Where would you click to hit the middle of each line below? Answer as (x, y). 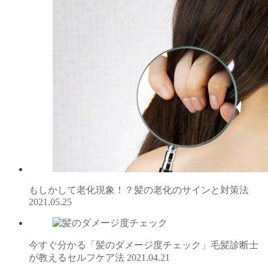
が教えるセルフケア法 (78, 257)
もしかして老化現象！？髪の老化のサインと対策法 (139, 190)
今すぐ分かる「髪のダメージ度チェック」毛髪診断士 (144, 245)
